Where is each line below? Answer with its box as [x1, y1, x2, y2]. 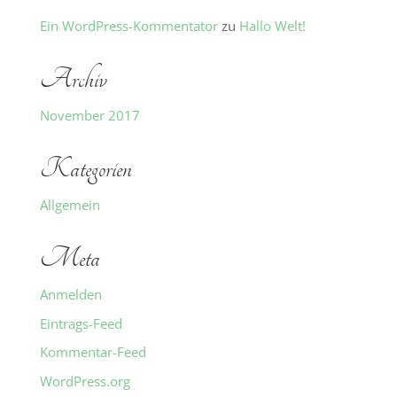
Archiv [39, 62, 107, 97]
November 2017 [39, 106, 140, 124]
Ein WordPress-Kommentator [39, 17, 218, 35]
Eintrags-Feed [39, 314, 122, 332]
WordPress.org [39, 371, 130, 390]
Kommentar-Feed [39, 343, 146, 361]
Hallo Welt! [238, 17, 306, 35]
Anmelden [39, 285, 102, 303]
